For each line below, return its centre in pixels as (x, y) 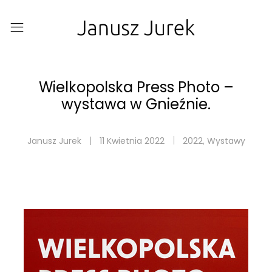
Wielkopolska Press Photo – (136, 87)
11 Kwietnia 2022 (132, 141)
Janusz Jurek (54, 141)
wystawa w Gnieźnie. (136, 104)
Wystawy (226, 141)
